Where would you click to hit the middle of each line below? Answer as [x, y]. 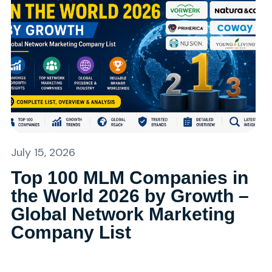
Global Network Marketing [123, 214]
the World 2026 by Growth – [130, 196]
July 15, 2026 [43, 152]
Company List [71, 232]
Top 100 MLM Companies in [129, 178]
